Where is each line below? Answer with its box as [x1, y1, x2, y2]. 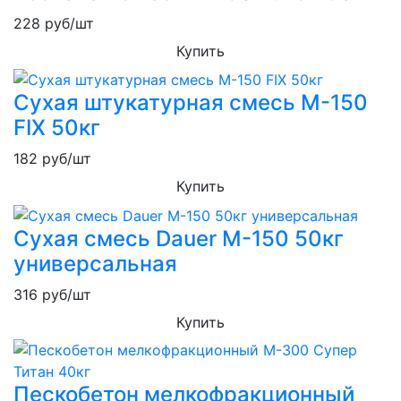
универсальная [13, 251, 177, 277]
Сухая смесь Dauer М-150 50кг [13, 226, 344, 252]
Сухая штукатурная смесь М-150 [13, 90, 368, 116]
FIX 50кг [13, 115, 100, 141]
